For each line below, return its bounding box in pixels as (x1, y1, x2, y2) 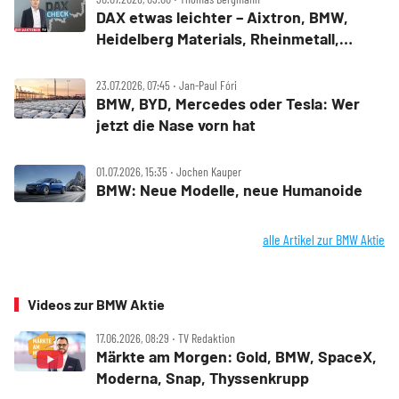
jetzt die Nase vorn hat (96, 115, 256, 134)
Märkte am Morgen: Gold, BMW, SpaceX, (96, 346, 377, 366)
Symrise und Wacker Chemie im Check (96, 50, 369, 69)
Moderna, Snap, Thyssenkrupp (96, 367, 309, 387)
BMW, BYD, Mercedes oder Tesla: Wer (96, 94, 360, 113)
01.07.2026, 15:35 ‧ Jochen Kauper (96, 164, 241, 179)
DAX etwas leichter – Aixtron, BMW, (96, 7, 348, 27)
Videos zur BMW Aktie (28, 295, 165, 313)
